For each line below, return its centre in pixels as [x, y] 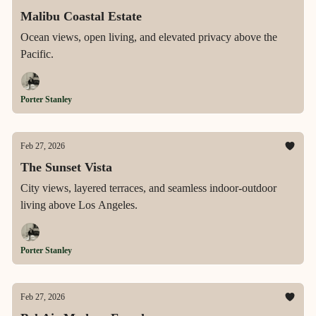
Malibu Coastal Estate [81, 16]
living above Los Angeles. [79, 205]
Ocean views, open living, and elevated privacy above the [149, 37]
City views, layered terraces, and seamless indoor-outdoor [148, 188]
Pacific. [37, 54]
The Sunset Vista [66, 167]
